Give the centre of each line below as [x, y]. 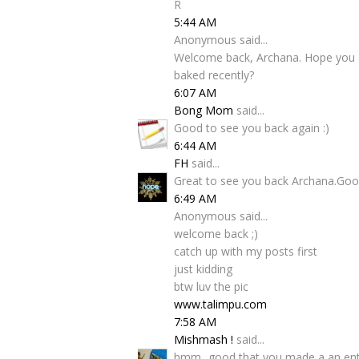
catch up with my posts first [246, 251]
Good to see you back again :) [252, 128]
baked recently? [214, 75]
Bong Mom [204, 110]
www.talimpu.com [220, 304]
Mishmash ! [204, 339]
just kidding [203, 269]
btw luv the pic [211, 286]
